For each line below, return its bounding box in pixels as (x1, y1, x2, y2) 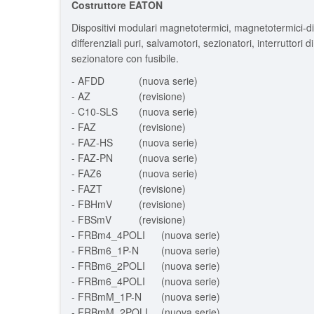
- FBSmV (71, 212, 111, 226)
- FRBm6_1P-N (71, 243, 139, 257)
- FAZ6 (71, 166, 102, 180)
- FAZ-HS (71, 135, 124, 149)
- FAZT (71, 182, 102, 196)
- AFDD (71, 74, 104, 88)
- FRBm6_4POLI (71, 274, 145, 288)
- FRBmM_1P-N (71, 289, 142, 303)
